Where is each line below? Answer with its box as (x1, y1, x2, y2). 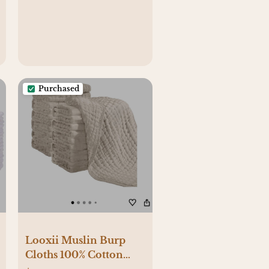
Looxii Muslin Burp (25, 234, 125, 247)
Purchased (38, 84, 79, 94)
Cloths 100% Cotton (25, 249, 123, 261)
